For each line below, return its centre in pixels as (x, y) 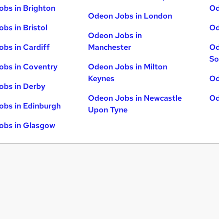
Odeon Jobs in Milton (128, 67)
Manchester (110, 47)
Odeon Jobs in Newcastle (135, 98)
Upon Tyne (108, 110)
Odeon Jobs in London (130, 16)
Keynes (101, 78)
